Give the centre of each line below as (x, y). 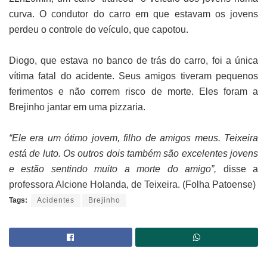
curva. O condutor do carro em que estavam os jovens (133, 14)
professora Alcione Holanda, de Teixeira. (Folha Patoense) (132, 185)
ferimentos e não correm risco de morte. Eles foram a (133, 92)
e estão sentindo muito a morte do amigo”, (113, 169)
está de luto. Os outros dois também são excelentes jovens (133, 154)
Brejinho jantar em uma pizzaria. (77, 107)
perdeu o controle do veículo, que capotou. (99, 30)
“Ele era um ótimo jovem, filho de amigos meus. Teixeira (133, 138)
